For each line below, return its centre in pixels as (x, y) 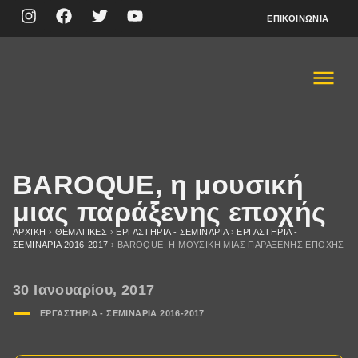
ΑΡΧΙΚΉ (30, 232)
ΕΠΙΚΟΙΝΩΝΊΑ (298, 18)
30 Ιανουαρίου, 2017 (84, 290)
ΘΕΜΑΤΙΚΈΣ (81, 232)
